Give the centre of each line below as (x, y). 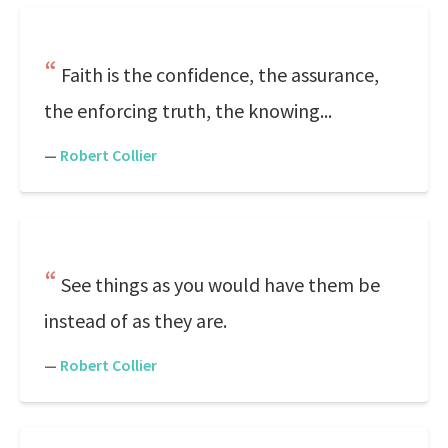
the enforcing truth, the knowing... (188, 110)
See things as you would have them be (220, 284)
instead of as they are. (135, 320)
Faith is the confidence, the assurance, (220, 74)
